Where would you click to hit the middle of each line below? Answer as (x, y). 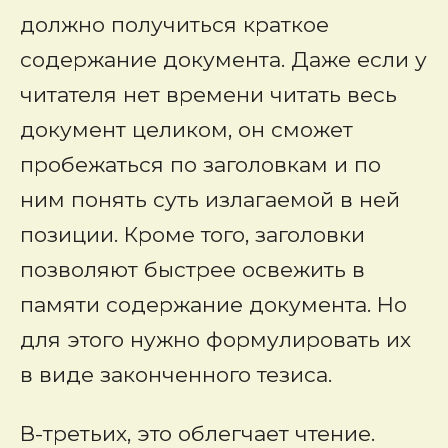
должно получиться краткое (174, 24)
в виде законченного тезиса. (176, 374)
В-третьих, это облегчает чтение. (197, 433)
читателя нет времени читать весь (208, 94)
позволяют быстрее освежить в (192, 269)
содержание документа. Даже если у (223, 59)
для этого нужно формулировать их (215, 339)
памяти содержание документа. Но (213, 304)
